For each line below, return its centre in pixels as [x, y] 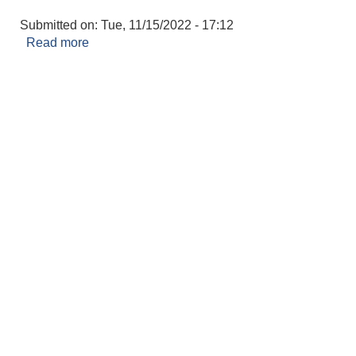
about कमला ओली [133, 43]
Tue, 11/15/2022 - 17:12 [167, 25]
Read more [58, 43]
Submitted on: [60, 25]
